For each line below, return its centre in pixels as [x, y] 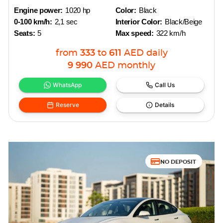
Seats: [25, 33]
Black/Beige [183, 22]
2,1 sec [66, 22]
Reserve [67, 105]
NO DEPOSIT [178, 161]
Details [165, 105]
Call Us [165, 85]
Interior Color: [139, 22]
